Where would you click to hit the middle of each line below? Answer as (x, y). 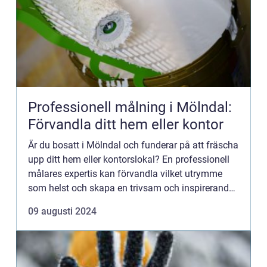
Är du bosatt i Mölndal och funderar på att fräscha (133, 145)
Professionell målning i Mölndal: (130, 107)
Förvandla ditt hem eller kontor (126, 125)
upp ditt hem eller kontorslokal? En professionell (129, 159)
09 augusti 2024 (62, 211)
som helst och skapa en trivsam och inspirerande (131, 188)
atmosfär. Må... (60, 202)
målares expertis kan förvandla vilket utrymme (125, 174)
